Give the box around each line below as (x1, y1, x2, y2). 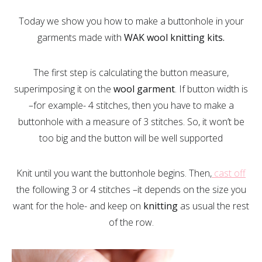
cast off (212, 167, 246, 180)
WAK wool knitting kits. (124, 31, 225, 44)
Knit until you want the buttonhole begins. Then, (16, 167, 212, 180)
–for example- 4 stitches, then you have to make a (28, 99, 234, 112)
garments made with (37, 31, 124, 44)
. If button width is (175, 82, 248, 95)
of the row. (108, 216, 154, 229)
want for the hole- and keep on (13, 199, 143, 212)
